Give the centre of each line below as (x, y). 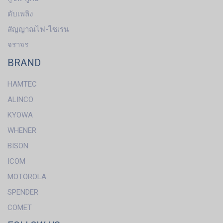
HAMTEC (22, 84)
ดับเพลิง (20, 14)
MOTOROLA (27, 176)
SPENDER (23, 192)
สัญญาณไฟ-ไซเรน (38, 29)
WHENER (22, 130)
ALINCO (20, 99)
